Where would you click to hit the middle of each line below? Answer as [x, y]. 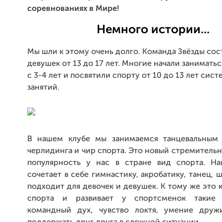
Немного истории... [153, 30]
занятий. [43, 87]
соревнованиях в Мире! [73, 9]
